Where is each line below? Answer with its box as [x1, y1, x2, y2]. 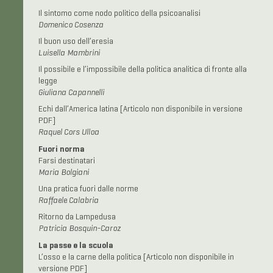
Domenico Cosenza [38, 21, 104, 29]
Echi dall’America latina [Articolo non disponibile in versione [38, 105, 243, 113]
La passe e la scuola [38, 239, 113, 250]
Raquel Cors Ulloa [38, 128, 99, 136]
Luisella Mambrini [38, 49, 100, 57]
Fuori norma [38, 143, 85, 154]
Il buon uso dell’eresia [38, 37, 113, 46]
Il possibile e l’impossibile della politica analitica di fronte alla [38, 65, 247, 74]
